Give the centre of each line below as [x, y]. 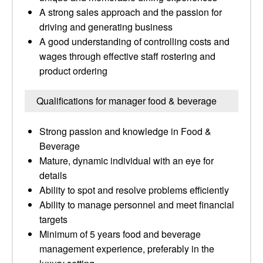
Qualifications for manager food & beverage [127, 101]
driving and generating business [106, 27]
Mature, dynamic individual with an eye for [127, 161]
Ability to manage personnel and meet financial [137, 205]
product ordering [73, 71]
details [53, 175]
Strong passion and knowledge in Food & [125, 131]
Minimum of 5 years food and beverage [120, 234]
